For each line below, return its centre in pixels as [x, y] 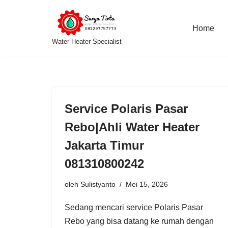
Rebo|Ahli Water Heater [132, 127]
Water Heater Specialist [87, 41]
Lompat [21, 28]
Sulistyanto [98, 184]
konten [20, 56]
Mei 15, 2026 [147, 184]
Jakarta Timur [104, 145]
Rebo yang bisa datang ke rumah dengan [139, 221]
